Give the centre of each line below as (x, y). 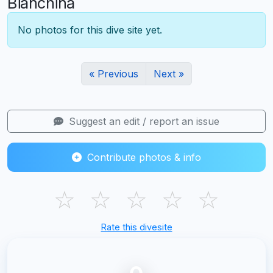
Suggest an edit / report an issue (143, 121)
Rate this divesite (136, 227)
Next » (169, 73)
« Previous (114, 73)
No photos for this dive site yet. (90, 30)
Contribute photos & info (143, 157)
